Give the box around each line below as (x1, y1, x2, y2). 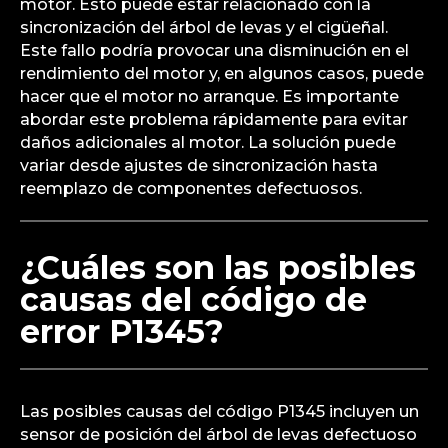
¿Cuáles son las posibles (20, 247, 416, 287)
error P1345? (20, 311, 224, 351)
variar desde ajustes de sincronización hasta (20, 155, 378, 175)
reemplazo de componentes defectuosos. (20, 178, 362, 198)
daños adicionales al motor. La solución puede (20, 132, 396, 152)
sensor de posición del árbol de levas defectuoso (20, 424, 417, 444)
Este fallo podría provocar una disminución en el (20, 40, 409, 60)
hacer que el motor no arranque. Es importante (20, 86, 399, 106)
